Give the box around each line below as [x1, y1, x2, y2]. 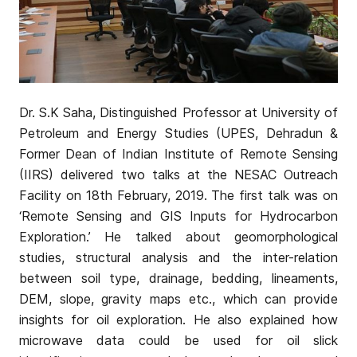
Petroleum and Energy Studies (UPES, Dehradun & [19, 125, 338, 142]
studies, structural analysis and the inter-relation [19, 249, 338, 266]
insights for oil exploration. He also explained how [19, 312, 338, 328]
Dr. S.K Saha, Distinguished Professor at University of [19, 104, 338, 121]
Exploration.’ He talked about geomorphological [19, 229, 338, 245]
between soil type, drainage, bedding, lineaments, [19, 270, 338, 287]
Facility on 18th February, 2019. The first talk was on [19, 187, 338, 204]
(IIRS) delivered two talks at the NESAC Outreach [19, 167, 338, 183]
